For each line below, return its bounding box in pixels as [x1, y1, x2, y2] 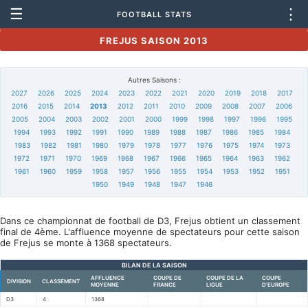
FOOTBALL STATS [116, 9, 192, 19]
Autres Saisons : [127, 76, 181, 84]
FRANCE [153, 281, 176, 288]
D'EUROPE [262, 281, 289, 288]
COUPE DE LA [206, 274, 243, 281]
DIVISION [7, 278, 31, 285]
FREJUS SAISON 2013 [100, 35, 208, 46]
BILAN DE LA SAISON [121, 261, 187, 269]
